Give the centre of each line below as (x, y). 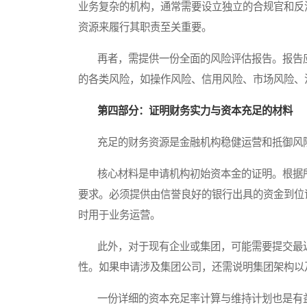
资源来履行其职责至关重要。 (145, 27)
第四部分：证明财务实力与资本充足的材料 (195, 111)
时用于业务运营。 (119, 215)
